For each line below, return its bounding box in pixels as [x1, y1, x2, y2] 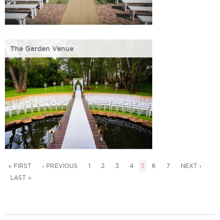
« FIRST [8, 163, 31, 169]
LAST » [10, 174, 31, 181]
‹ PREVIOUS [42, 163, 78, 169]
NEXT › [181, 163, 201, 169]
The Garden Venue [10, 45, 74, 53]
